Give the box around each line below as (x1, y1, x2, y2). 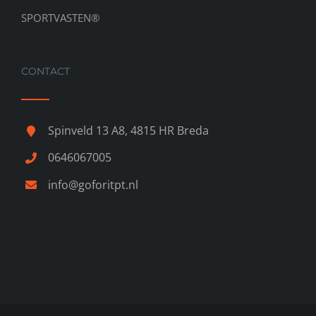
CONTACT (21, 65, 70, 78)
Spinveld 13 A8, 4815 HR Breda (48, 123, 209, 139)
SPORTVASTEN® (21, 11, 99, 25)
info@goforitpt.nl (48, 176, 139, 193)
